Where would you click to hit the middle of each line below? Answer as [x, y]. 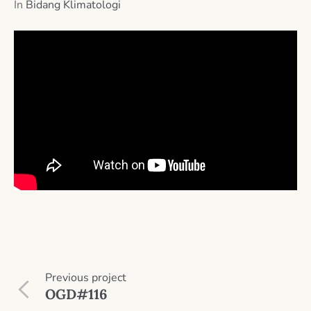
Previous [67, 277]
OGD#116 [76, 294]
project [108, 277]
